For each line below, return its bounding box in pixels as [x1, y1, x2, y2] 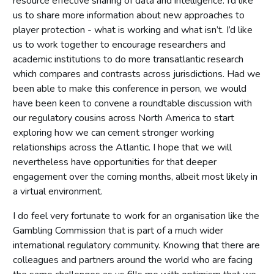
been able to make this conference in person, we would [13, 81, 246, 95]
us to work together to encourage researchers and [13, 37, 226, 51]
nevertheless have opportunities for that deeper [13, 155, 217, 169]
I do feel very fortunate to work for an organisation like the [13, 209, 259, 223]
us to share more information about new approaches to [13, 8, 245, 22]
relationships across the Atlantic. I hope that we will [13, 140, 232, 154]
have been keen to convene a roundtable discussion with [13, 96, 252, 110]
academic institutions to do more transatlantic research [13, 52, 243, 66]
